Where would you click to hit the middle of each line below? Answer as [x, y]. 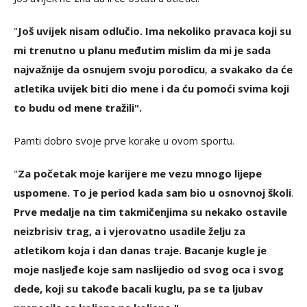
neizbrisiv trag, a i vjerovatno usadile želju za [130, 231]
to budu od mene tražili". [78, 107]
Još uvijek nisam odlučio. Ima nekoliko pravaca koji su [155, 30]
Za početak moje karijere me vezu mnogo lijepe [140, 173]
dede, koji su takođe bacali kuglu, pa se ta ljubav [138, 288]
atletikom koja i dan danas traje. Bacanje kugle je [140, 250]
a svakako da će [251, 69]
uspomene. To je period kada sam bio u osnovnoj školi [152, 192]
